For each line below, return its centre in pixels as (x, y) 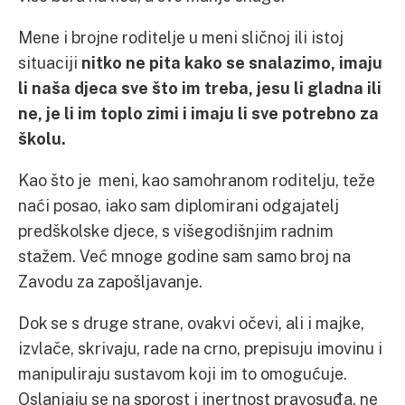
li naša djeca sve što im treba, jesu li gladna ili (200, 88)
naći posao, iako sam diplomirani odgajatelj (179, 205)
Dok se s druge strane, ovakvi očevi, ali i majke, (191, 323)
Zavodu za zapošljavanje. (110, 281)
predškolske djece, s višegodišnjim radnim (176, 231)
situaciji (50, 62)
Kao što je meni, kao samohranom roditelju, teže (197, 180)
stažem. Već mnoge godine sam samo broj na (184, 256)
